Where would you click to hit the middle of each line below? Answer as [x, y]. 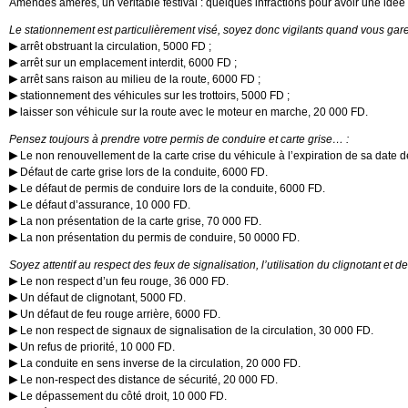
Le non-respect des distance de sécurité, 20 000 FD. [148, 380]
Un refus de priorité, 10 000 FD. [96, 347]
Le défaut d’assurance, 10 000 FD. [104, 205]
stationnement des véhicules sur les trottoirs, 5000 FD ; [153, 96]
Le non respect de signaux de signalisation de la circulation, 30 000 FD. [195, 331]
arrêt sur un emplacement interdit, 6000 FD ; [127, 63]
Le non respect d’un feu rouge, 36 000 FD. [123, 281]
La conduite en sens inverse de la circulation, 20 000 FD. [159, 363]
